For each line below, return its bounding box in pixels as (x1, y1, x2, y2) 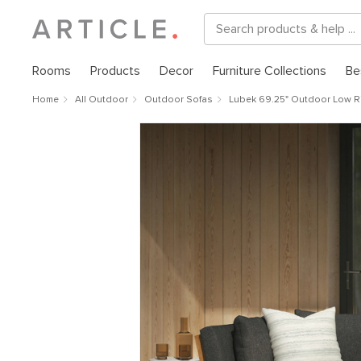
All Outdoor (75, 95, 128, 105)
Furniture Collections (213, 64, 326, 77)
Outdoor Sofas (144, 95, 213, 105)
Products (90, 64, 140, 77)
